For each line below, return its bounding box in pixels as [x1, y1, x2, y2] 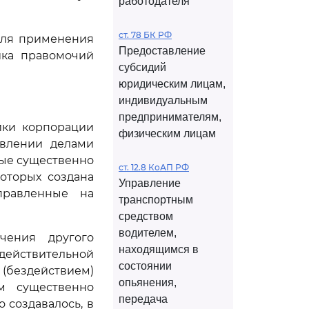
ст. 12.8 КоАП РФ [119, 162, 189, 172]
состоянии [119, 260, 172, 272]
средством [119, 210, 173, 222]
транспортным [119, 194, 193, 206]
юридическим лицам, [119, 78, 226, 90]
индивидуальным [119, 94, 208, 106]
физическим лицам [119, 128, 216, 139]
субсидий [119, 61, 166, 73]
